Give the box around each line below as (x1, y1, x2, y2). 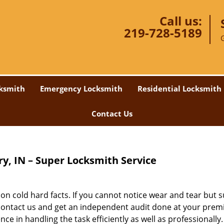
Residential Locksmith (137, 83, 221, 93)
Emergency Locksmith (40, 83, 122, 93)
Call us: (159, 12, 202, 29)
